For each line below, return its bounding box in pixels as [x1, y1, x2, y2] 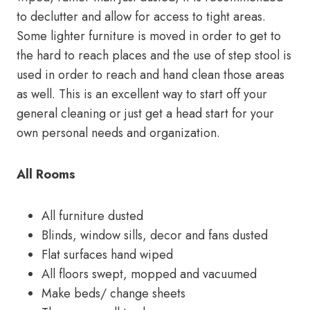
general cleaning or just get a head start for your [17, 104, 274, 122]
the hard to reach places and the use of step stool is [17, 46, 291, 64]
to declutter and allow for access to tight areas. [17, 8, 266, 26]
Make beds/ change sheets [42, 284, 185, 302]
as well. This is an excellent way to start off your [17, 85, 267, 103]
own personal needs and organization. [17, 124, 220, 142]
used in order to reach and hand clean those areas [17, 66, 284, 84]
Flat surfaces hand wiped [42, 246, 173, 264]
